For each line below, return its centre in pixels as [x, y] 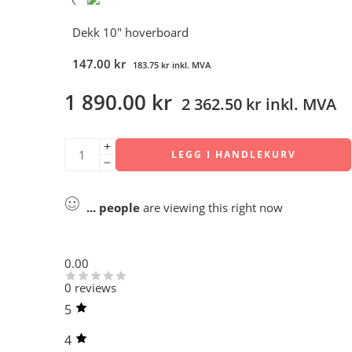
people [119, 208]
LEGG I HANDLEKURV [233, 155]
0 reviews [90, 288]
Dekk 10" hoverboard [130, 33]
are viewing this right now [211, 208]
